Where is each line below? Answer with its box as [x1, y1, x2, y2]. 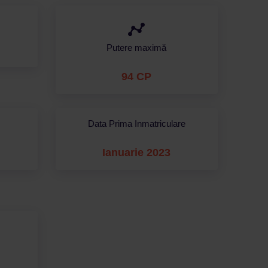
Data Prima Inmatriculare [87, 118, 185, 129]
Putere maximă [106, 42, 167, 53]
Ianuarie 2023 [102, 146, 171, 159]
